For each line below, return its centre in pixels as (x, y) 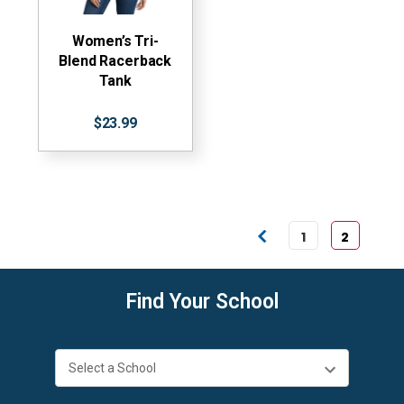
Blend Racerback (115, 60)
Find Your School (202, 302)
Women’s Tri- (115, 41)
